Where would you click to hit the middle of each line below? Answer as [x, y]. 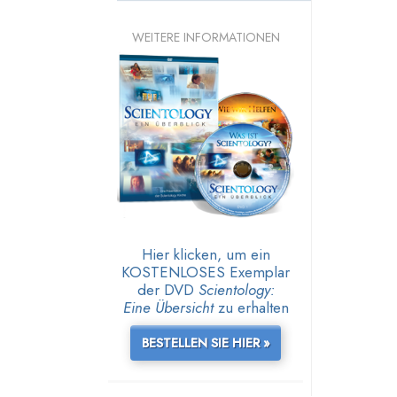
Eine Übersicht [168, 307]
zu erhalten [251, 307]
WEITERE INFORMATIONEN [206, 37]
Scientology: [236, 289]
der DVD [167, 289]
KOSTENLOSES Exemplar [206, 272]
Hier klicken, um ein [206, 254]
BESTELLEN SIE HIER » [206, 343]
